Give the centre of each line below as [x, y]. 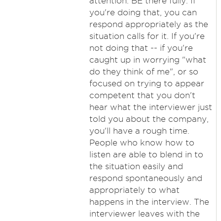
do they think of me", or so [144, 72]
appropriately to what [134, 190]
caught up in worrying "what [147, 60]
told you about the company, [149, 119]
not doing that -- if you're [141, 48]
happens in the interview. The [149, 202]
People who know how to [142, 143]
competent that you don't [142, 95]
